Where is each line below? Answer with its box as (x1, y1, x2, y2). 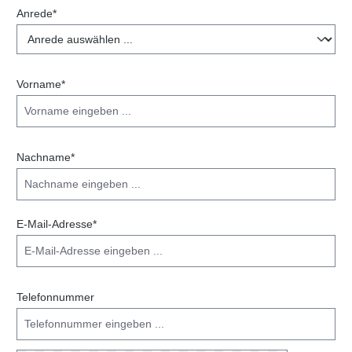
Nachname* (16, 151, 75, 164)
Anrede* (16, 7, 57, 20)
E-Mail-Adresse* (16, 218, 97, 231)
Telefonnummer (16, 291, 94, 304)
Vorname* (16, 78, 65, 91)
